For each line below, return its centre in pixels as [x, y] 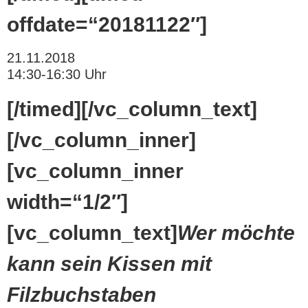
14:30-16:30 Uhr [57, 75]
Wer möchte [236, 233]
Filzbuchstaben [81, 295]
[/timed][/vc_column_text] [132, 109]
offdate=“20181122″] [107, 24]
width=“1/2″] [67, 202]
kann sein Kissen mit [109, 264]
